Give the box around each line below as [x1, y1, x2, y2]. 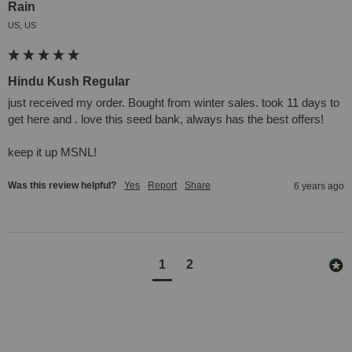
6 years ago [294, 181, 344, 192]
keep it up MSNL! [8, 145, 97, 159]
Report [148, 180, 177, 192]
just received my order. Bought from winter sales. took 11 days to [8, 96, 339, 110]
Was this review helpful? [8, 180, 116, 192]
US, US [8, 20, 36, 31]
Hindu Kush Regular [8, 75, 130, 89]
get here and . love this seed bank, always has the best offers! [8, 112, 327, 126]
